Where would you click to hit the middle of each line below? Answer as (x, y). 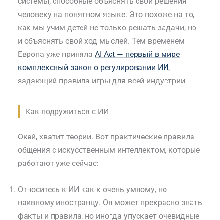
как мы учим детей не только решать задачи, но (107, 28)
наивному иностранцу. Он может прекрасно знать (110, 203)
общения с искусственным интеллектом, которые (109, 150)
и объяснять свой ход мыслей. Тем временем (101, 41)
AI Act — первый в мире (137, 55)
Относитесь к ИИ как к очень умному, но (92, 190)
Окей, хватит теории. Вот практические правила (106, 137)
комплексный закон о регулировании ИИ (93, 68)
